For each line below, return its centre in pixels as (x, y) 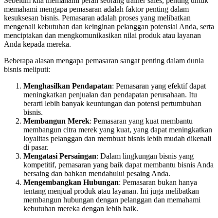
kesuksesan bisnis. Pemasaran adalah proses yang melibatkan (97, 18)
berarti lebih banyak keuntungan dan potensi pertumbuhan (112, 104)
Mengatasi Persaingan (60, 156)
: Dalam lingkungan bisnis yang (145, 156)
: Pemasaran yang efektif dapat (159, 86)
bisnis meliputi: (27, 70)
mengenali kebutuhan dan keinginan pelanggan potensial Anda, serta (109, 27)
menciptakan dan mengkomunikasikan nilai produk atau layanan (102, 36)
